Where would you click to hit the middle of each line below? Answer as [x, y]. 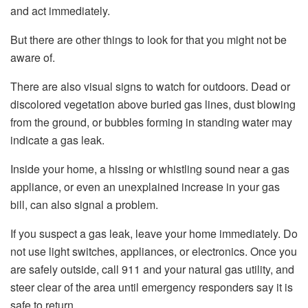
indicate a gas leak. [57, 140]
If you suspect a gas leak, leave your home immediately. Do [154, 234]
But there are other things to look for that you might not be [148, 40]
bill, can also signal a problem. [84, 205]
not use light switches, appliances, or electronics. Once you [154, 252]
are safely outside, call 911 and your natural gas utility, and [152, 269]
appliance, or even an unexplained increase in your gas [145, 187]
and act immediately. [60, 11]
